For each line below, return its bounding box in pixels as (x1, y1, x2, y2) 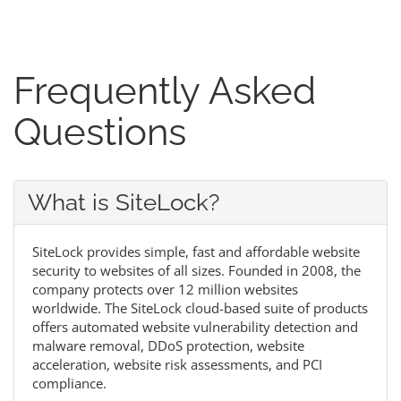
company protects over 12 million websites (32, 280, 298, 299)
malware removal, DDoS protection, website (32, 337, 304, 355)
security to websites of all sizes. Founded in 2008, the (32, 261, 361, 280)
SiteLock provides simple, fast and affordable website (32, 243, 360, 261)
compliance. (32, 374, 107, 393)
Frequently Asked (13, 69, 316, 114)
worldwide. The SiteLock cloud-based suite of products (32, 299, 368, 318)
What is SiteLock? (28, 189, 219, 217)
